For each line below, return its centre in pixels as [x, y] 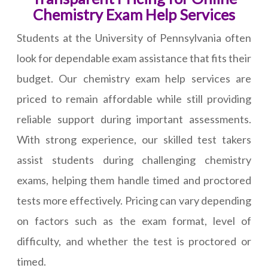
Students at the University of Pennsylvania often [134, 38]
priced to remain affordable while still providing [134, 99]
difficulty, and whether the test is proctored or [134, 241]
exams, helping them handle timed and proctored [134, 180]
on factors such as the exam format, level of [134, 221]
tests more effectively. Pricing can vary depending [134, 201]
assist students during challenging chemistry [134, 160]
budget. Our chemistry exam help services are [134, 79]
